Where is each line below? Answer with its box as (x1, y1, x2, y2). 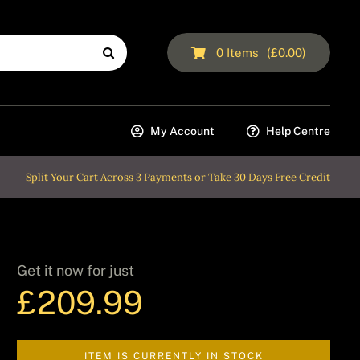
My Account (150, 124, 215, 137)
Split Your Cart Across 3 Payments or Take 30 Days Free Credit (26, 170, 331, 184)
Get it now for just (17, 262, 135, 279)
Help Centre (266, 124, 330, 137)
